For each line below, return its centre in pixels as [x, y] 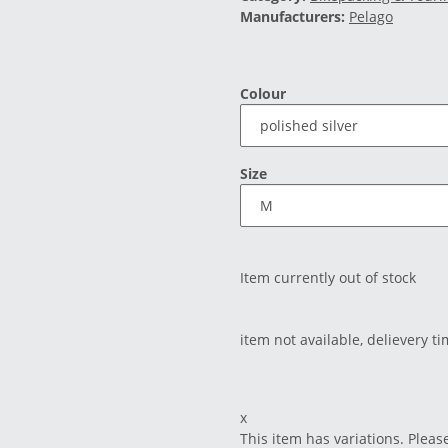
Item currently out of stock [328, 278]
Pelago [371, 17]
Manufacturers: [292, 17]
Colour [265, 94]
